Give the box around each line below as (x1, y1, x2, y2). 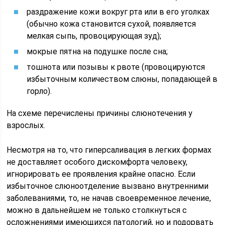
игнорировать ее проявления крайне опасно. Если (7, 169, 196, 179)
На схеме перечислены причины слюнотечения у (7, 108, 193, 118)
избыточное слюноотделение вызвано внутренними (7, 181, 209, 191)
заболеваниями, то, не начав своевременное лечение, (7, 193, 211, 203)
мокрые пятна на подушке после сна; (27, 47, 168, 56)
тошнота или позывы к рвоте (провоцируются (27, 62, 205, 72)
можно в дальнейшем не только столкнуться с (7, 205, 187, 215)
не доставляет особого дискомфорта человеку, (7, 157, 188, 167)
